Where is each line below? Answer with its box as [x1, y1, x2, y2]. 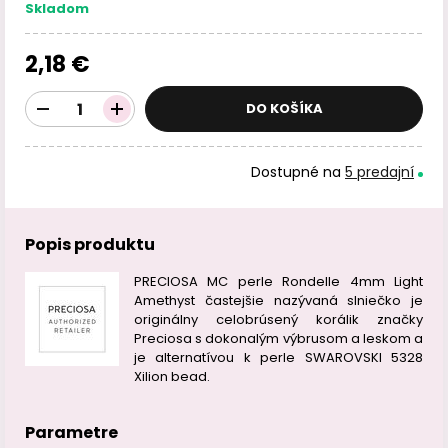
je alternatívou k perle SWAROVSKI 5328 [134, 348, 423, 367]
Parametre [25, 421, 118, 444]
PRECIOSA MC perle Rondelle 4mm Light [134, 272, 423, 291]
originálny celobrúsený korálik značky [134, 310, 423, 329]
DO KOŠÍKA [245, 99, 323, 118]
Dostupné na [251, 162, 345, 182]
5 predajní [345, 162, 414, 182]
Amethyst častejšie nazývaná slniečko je [134, 291, 423, 310]
